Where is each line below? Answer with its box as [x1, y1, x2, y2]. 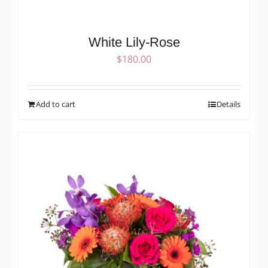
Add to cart [36, 99, 75, 110]
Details [217, 99, 240, 110]
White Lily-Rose [88, 35, 180, 50]
